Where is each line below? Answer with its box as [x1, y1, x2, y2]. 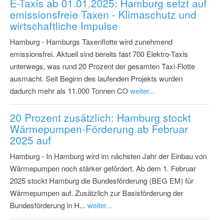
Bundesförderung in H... [10, 200, 87, 211]
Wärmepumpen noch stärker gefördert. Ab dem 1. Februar [10, 163, 196, 174]
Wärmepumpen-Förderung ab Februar [10, 121, 188, 137]
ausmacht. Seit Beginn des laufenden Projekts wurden [10, 73, 183, 84]
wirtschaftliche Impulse [10, 18, 118, 33]
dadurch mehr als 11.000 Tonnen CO [10, 85, 130, 96]
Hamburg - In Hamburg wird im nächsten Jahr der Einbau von [10, 151, 207, 162]
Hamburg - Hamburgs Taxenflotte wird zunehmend [10, 36, 172, 47]
